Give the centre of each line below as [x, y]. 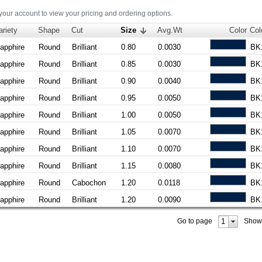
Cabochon [89, 182]
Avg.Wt [170, 30]
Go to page [194, 220]
